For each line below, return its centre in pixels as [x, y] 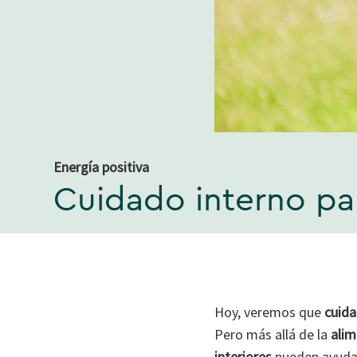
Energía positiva [101, 167]
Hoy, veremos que [269, 312]
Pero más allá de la [272, 334]
